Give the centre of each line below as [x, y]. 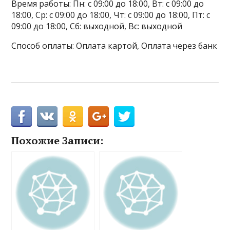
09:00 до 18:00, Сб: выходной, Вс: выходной [97, 26]
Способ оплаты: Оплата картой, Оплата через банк [114, 46]
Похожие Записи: [57, 141]
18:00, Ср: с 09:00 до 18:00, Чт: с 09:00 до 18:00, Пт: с [111, 15]
